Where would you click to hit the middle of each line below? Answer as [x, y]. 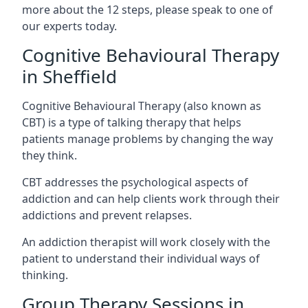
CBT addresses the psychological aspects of [135, 182]
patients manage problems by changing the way [147, 139]
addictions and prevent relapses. [107, 215]
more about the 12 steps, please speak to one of [147, 10]
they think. [49, 155]
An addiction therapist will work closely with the [146, 242]
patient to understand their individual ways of [141, 258]
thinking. [45, 275]
